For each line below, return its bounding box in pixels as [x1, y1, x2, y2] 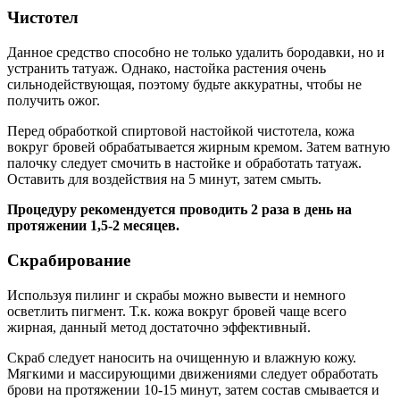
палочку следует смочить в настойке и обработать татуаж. [7, 155, 362, 171]
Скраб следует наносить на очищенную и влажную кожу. [7, 349, 356, 365]
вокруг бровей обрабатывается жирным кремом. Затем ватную [7, 139, 390, 155]
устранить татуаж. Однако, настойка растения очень [7, 61, 326, 77]
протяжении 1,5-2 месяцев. [7, 218, 179, 234]
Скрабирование [7, 250, 130, 270]
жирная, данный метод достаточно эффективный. [7, 319, 311, 335]
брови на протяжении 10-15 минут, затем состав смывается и [7, 381, 379, 397]
